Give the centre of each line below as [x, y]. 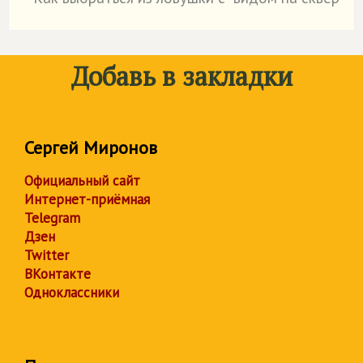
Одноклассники [72, 293]
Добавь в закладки [181, 76]
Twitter [47, 255]
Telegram [52, 218]
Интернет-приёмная [87, 199]
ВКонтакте [58, 274]
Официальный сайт [82, 181]
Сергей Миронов [91, 147]
